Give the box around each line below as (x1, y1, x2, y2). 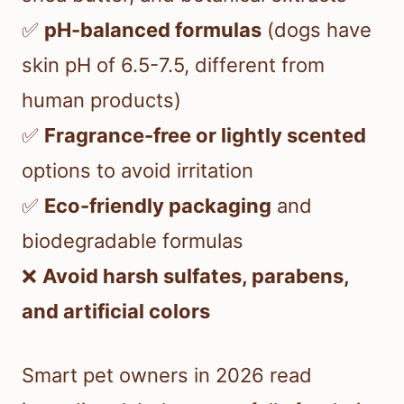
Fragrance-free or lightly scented (44, 124, 366, 148)
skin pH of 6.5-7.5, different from (22, 53, 325, 78)
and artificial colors (22, 299, 210, 324)
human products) (22, 88, 181, 113)
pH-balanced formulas (44, 18, 262, 42)
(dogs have (262, 18, 372, 42)
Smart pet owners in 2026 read (22, 363, 312, 388)
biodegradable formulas (22, 229, 243, 253)
